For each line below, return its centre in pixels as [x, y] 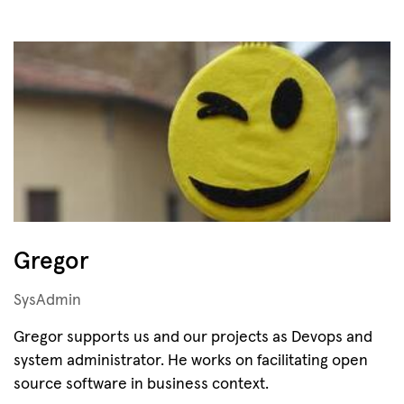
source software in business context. [141, 384]
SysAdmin [47, 300]
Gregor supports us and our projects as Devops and [193, 337]
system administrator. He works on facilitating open [191, 361]
